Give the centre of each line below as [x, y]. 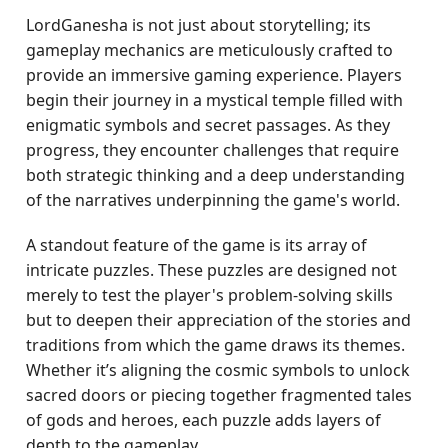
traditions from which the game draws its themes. [216, 345]
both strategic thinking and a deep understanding [216, 175]
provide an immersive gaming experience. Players [214, 75]
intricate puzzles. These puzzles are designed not [212, 270]
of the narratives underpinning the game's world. [213, 200]
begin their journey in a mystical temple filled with [215, 100]
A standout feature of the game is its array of [197, 245]
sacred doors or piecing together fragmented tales [219, 395]
